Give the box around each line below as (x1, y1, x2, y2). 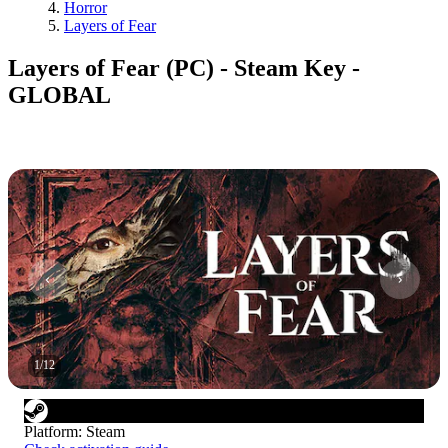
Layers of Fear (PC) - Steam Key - (8, 54, 360, 81)
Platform (24, 422, 78, 440)
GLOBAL (8, 81, 111, 108)
